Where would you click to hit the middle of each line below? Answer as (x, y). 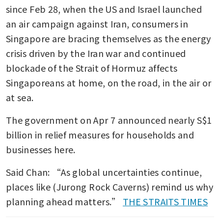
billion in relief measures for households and (100, 134)
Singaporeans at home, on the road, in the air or (109, 82)
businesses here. (41, 149)
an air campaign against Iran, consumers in (97, 23)
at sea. (20, 97)
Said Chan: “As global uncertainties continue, (104, 172)
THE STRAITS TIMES (165, 201)
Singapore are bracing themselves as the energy (109, 38)
